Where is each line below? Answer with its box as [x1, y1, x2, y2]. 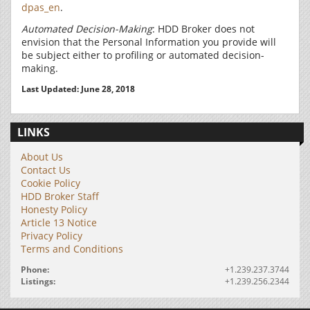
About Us [21, 150, 63, 163]
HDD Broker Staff [21, 190, 99, 203]
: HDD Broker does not [152, 22, 255, 35]
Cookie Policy [21, 176, 80, 190]
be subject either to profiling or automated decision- [21, 48, 264, 62]
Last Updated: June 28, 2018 [21, 83, 135, 95]
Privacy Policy [21, 229, 82, 242]
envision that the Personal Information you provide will [21, 35, 276, 48]
